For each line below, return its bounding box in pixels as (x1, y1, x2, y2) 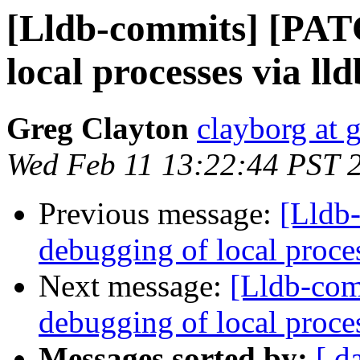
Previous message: (39, 196, 280, 231)
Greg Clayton (6, 111, 189, 146)
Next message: (39, 268, 230, 304)
